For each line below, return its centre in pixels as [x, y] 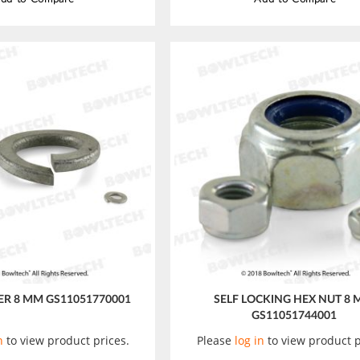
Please [216, 341]
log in [250, 341]
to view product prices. [66, 341]
